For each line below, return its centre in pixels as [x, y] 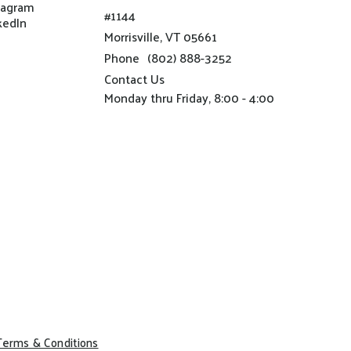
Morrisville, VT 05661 [161, 36]
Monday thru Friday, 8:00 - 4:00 [189, 97]
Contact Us [134, 78]
